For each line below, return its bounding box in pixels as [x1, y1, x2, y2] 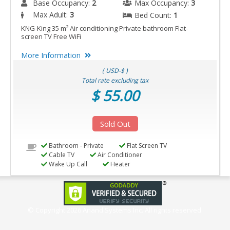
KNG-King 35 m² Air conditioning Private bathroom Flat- [21, 24, 188, 33]
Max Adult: [33, 10, 70, 20]
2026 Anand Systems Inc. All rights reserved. [66, 205, 203, 215]
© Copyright [27, 205, 67, 215]
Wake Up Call [47, 160, 87, 169]
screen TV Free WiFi [21, 32, 81, 42]
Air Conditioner [95, 150, 142, 160]
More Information [21, 50, 81, 61]
